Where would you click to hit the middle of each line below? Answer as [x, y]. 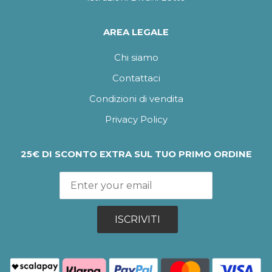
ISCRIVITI [138, 219]
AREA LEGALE [136, 32]
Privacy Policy [136, 119]
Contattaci [136, 78]
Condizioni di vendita [136, 99]
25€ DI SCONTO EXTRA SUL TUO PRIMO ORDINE [136, 155]
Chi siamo [136, 57]
